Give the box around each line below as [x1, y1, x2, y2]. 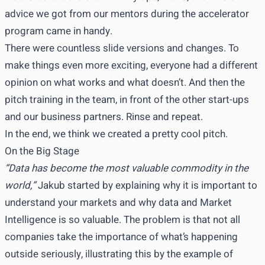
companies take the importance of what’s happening [5, 230, 238, 245]
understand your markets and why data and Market [5, 195, 232, 211]
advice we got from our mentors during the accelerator [5, 7, 249, 22]
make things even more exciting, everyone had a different [5, 58, 258, 73]
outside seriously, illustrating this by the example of [5, 247, 233, 262]
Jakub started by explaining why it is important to [35, 178, 257, 193]
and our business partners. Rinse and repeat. [5, 109, 203, 125]
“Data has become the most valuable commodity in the [5, 161, 248, 176]
